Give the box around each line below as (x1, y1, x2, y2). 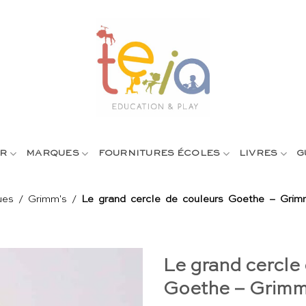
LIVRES (238, 149, 278, 158)
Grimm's (28, 195, 67, 204)
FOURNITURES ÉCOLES (98, 149, 221, 158)
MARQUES (26, 149, 80, 158)
